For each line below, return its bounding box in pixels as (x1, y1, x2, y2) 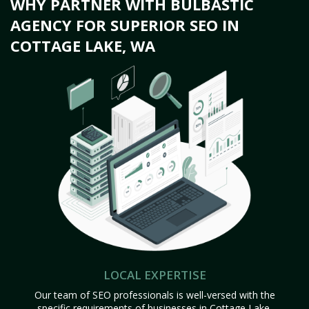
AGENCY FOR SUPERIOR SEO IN (10, 14, 239, 35)
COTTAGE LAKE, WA (10, 35, 155, 56)
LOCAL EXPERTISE (103, 267, 206, 283)
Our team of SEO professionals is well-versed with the (34, 288, 275, 301)
